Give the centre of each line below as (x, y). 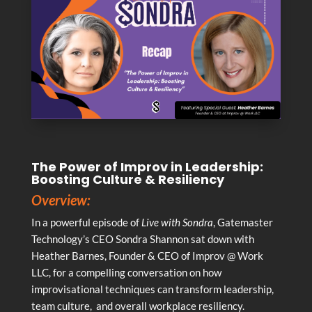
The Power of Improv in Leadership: (147, 166)
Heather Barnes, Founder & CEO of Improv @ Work (147, 255)
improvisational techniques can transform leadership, (152, 289)
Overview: (61, 200)
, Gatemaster (243, 222)
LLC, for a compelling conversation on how (126, 272)
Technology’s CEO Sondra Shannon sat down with (142, 239)
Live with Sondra (177, 222)
